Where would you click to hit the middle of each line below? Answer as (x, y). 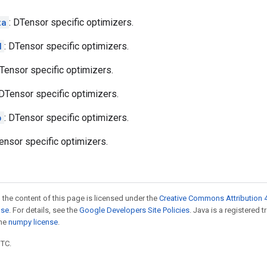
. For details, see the (44, 210)
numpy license (33, 222)
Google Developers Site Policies (134, 210)
